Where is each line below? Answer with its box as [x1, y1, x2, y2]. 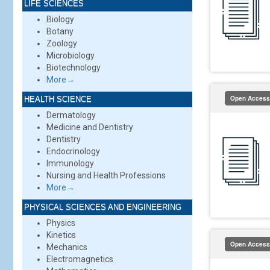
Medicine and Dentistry [46, 122, 133, 132]
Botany [46, 27, 74, 36]
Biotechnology [46, 63, 101, 72]
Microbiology [46, 51, 95, 60]
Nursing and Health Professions [46, 171, 166, 180]
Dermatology [46, 110, 96, 120]
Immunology [46, 159, 94, 168]
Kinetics [46, 230, 76, 240]
